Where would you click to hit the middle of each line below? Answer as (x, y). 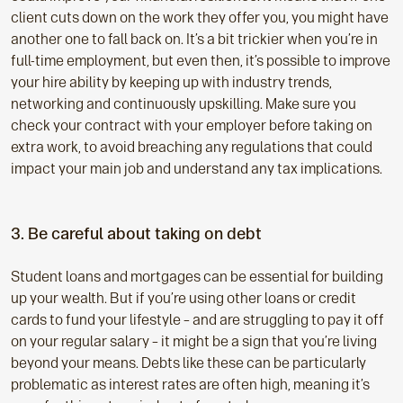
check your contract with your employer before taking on (192, 126)
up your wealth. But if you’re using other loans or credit (184, 299)
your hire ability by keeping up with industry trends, (171, 83)
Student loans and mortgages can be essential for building (197, 277)
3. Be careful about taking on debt (136, 234)
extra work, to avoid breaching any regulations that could (192, 148)
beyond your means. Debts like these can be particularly (188, 363)
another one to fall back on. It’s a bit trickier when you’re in (194, 40)
